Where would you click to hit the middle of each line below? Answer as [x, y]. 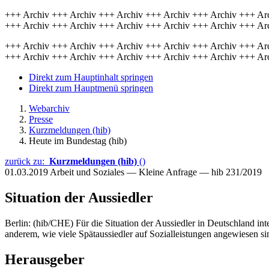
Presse [41, 119]
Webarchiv [49, 108]
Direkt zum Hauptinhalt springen [91, 77]
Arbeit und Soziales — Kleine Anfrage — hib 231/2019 [156, 172]
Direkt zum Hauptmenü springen [91, 88]
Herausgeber [45, 259]
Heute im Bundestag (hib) [78, 141]
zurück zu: [27, 161]
